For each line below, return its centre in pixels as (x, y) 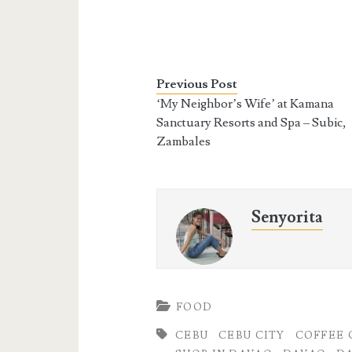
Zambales (184, 141)
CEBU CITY (252, 335)
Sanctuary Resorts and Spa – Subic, (252, 122)
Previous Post (197, 84)
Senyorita (288, 217)
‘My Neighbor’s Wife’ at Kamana (246, 103)
